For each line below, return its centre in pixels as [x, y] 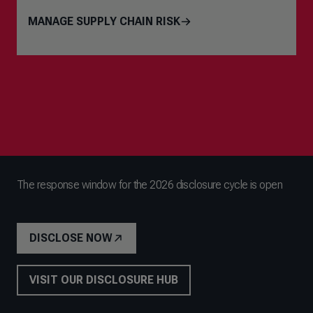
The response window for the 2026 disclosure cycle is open [151, 185]
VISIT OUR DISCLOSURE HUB [104, 280]
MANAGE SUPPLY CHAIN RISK [104, 21]
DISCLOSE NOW [71, 238]
